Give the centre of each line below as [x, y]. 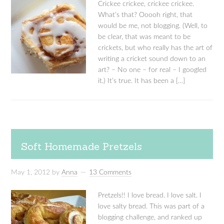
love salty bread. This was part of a [151, 206]
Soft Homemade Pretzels [82, 146]
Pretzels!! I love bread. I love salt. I [150, 195]
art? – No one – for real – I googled [152, 70]
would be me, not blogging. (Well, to [153, 26]
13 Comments [110, 172]
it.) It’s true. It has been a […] [142, 81]
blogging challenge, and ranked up [150, 217]
